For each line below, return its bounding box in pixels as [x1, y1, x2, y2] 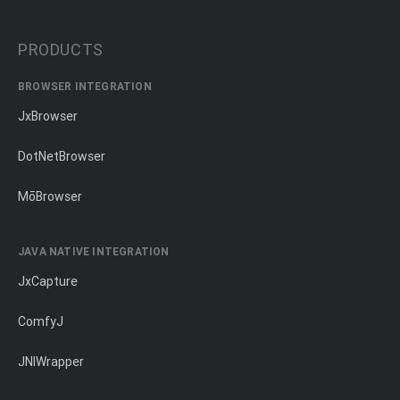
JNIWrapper [18, 354, 84, 370]
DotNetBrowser [18, 148, 105, 164]
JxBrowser [18, 108, 78, 124]
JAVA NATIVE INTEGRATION [18, 245, 170, 258]
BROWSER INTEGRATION [18, 79, 152, 93]
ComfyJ [18, 313, 63, 329]
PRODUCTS [18, 39, 104, 60]
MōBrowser [18, 188, 82, 204]
